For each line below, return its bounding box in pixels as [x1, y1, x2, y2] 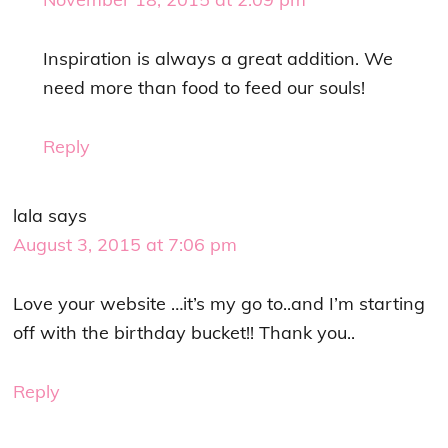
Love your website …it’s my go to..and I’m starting [13, 292, 426, 316]
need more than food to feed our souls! [43, 76, 366, 100]
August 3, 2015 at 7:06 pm [13, 233, 238, 257]
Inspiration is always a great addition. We [43, 47, 394, 71]
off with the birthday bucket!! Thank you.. [13, 321, 356, 345]
